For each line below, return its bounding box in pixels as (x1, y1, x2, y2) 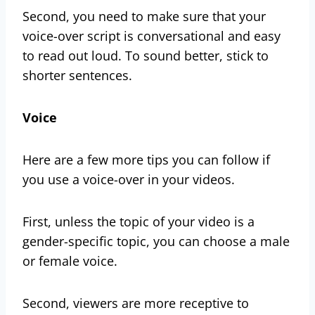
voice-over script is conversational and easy (22, 27, 281, 44)
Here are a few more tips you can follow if (22, 150, 270, 168)
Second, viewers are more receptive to (22, 294, 249, 311)
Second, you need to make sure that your (22, 7, 266, 25)
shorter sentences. (22, 66, 136, 84)
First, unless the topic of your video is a (22, 212, 255, 230)
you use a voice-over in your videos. (22, 170, 238, 188)
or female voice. (22, 252, 117, 269)
